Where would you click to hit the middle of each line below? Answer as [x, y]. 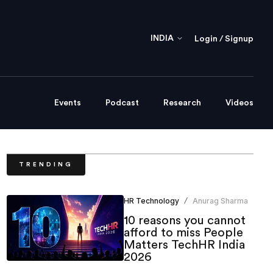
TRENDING [46, 165]
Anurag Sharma [220, 201]
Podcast [122, 103]
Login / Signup [224, 39]
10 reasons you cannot [184, 221]
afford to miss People [183, 233]
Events [68, 103]
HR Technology [151, 201]
